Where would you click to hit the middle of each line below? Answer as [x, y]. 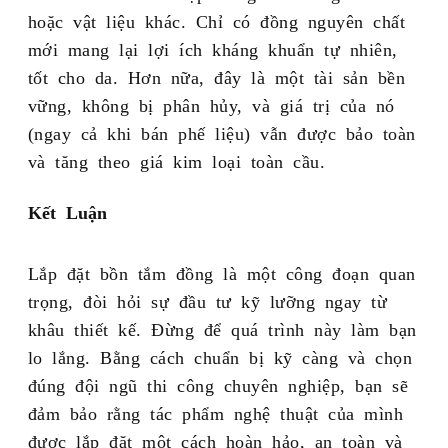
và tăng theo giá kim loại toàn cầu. [176, 160]
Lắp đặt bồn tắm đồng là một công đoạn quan [221, 272]
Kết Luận [67, 211]
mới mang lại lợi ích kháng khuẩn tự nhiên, [212, 48]
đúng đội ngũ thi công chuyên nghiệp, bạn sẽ [218, 384]
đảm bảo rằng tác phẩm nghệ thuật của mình [215, 412]
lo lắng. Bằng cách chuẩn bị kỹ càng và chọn [220, 356]
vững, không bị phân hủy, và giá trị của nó [211, 104]
